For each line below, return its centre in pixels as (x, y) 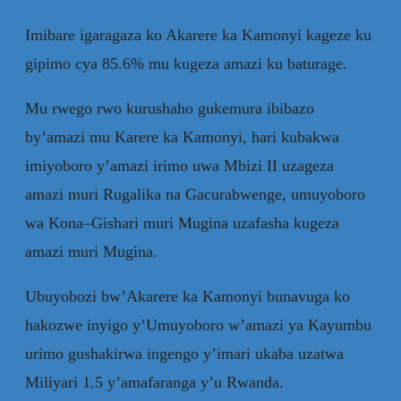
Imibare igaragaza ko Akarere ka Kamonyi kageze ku (198, 34)
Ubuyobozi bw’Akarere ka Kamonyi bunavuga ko (188, 296)
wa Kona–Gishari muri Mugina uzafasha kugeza (182, 222)
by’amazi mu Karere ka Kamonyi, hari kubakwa (182, 137)
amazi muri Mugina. (91, 251)
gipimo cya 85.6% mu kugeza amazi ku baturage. (186, 63)
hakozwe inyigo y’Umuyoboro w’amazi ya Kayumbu (198, 324)
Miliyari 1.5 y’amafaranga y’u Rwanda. (159, 382)
